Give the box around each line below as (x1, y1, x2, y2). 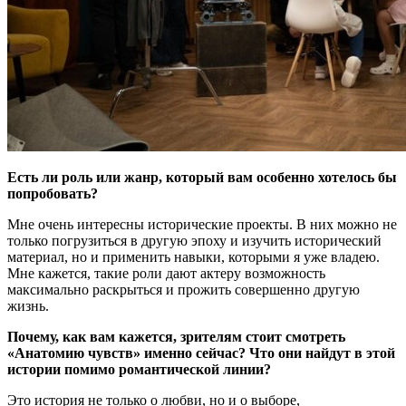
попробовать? (7, 185, 98, 201)
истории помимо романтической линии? (7, 361, 271, 377)
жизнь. (7, 297, 49, 314)
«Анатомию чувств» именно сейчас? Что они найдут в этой (7, 344, 395, 361)
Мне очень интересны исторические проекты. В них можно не (7, 216, 397, 232)
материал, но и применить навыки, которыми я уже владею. (7, 248, 380, 265)
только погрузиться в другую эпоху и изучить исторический (7, 232, 382, 248)
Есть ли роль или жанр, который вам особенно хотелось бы (7, 169, 397, 185)
